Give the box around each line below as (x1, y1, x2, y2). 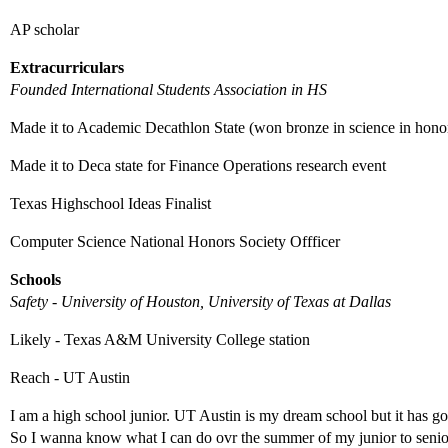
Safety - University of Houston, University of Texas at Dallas (10, 293, 391, 310)
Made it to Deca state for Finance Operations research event (10, 157, 386, 174)
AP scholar (10, 21, 79, 38)
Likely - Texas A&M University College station (10, 331, 310, 348)
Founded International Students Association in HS (10, 81, 327, 98)
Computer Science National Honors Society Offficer (10, 233, 340, 250)
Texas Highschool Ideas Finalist (10, 195, 211, 212)
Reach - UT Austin (10, 369, 130, 386)
